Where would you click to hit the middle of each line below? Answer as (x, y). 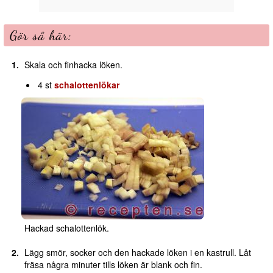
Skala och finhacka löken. (73, 65)
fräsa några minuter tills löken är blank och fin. (113, 265)
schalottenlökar (87, 85)
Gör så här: (41, 36)
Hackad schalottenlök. (66, 228)
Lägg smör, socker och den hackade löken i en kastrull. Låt (137, 253)
